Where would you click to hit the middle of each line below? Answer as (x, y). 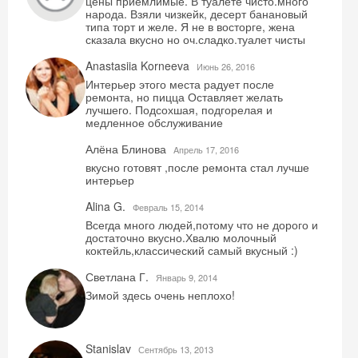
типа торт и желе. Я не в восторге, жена (190, 26)
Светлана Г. (119, 276)
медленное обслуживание (154, 122)
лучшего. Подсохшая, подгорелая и (179, 109)
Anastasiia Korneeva (139, 66)
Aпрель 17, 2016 (206, 149)
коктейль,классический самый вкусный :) (192, 250)
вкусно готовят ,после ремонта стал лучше (197, 167)
